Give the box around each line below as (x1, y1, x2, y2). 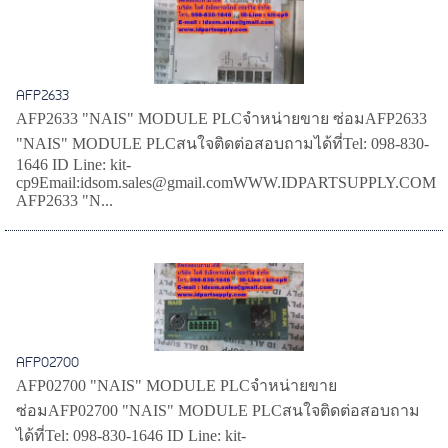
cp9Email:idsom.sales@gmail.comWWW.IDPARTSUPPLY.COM (16, 174, 437, 192)
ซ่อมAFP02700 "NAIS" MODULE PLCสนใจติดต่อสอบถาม (16, 402, 421, 420)
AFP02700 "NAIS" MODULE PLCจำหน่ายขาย (16, 377, 338, 395)
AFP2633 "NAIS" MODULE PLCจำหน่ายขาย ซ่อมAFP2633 (16, 110, 428, 128)
